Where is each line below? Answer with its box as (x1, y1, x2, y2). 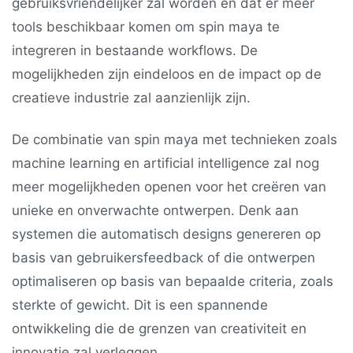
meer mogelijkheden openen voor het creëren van (12, 179, 326, 195)
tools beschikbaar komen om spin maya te (12, 18, 280, 35)
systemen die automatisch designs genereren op (12, 226, 321, 243)
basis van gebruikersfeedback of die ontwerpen (12, 250, 315, 266)
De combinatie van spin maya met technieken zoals (12, 132, 337, 148)
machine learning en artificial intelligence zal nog (12, 155, 319, 172)
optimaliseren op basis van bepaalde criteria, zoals (12, 273, 333, 290)
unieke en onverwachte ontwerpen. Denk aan (12, 203, 299, 219)
